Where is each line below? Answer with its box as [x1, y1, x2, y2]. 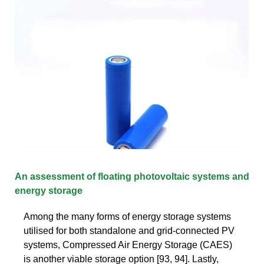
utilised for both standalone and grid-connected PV [24, 225, 235, 236]
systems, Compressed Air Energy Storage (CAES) [24, 239, 232, 250]
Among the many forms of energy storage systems [24, 211, 231, 222]
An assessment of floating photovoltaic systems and [15, 171, 249, 181]
